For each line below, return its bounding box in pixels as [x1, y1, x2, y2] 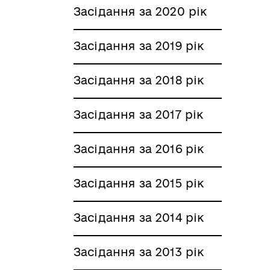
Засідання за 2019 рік [74, 39, 204, 52]
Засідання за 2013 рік [74, 245, 204, 259]
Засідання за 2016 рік [74, 142, 204, 155]
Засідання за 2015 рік [74, 176, 204, 190]
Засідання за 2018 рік [74, 73, 204, 87]
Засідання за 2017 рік [74, 107, 204, 121]
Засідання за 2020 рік [74, 4, 207, 18]
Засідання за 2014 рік [74, 210, 204, 224]
